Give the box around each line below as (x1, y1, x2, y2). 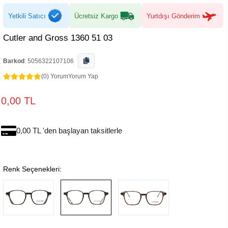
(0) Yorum (41, 73, 68, 80)
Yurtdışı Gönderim (147, 12, 200, 20)
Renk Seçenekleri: (3, 165, 62, 173)
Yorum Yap (68, 73, 98, 80)
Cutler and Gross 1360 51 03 (3, 33, 112, 43)
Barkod (3, 58, 24, 65)
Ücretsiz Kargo (74, 12, 118, 20)
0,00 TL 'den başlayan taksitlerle (16, 126, 122, 135)
